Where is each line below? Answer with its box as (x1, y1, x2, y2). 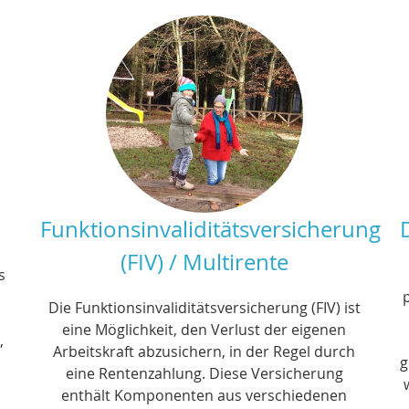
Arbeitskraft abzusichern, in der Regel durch (53, 341, 356, 362)
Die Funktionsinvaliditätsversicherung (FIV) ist (47, 297, 361, 318)
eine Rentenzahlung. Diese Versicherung (65, 362, 343, 383)
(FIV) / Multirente (120, 246, 288, 277)
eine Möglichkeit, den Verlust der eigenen (62, 319, 347, 340)
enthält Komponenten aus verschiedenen (61, 384, 348, 405)
